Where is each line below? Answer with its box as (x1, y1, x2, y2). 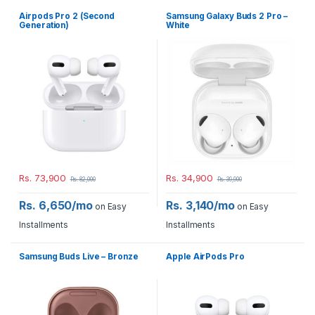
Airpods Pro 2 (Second (19, 11, 115, 22)
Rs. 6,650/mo (19, 198, 94, 212)
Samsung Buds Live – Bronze (19, 251, 139, 262)
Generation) (19, 20, 70, 31)
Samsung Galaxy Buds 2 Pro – (166, 11, 288, 22)
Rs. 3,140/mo (166, 198, 236, 212)
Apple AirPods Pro (166, 251, 245, 262)
